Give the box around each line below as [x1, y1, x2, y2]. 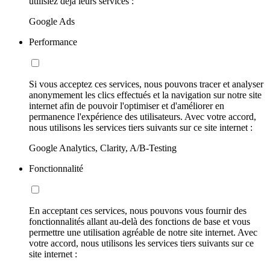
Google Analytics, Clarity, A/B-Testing [29, 143, 177, 154]
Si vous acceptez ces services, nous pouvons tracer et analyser [29, 79, 263, 90]
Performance [29, 37, 77, 48]
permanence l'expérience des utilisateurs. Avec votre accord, [29, 111, 256, 122]
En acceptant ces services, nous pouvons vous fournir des [29, 206, 246, 216]
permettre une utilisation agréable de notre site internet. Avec [29, 227, 257, 238]
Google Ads [29, 16, 75, 27]
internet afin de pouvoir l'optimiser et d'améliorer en [29, 101, 224, 111]
